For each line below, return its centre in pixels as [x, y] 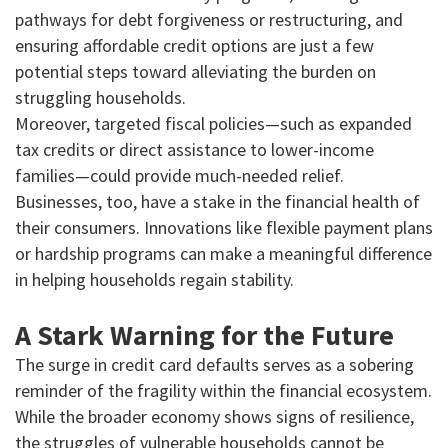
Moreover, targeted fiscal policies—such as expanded [213, 124]
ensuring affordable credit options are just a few [194, 46]
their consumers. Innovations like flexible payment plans [224, 228]
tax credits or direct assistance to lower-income [194, 150]
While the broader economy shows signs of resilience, [214, 417]
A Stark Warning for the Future [204, 335]
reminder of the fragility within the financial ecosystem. [223, 391]
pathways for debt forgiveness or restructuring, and [209, 20]
